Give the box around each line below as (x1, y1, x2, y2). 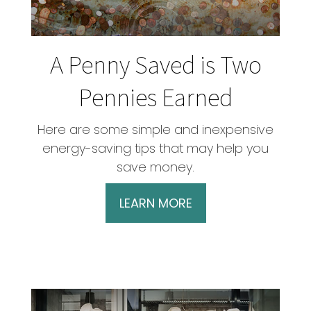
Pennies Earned (78, 81, 233, 114)
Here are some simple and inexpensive (37, 121, 274, 139)
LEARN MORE (119, 194, 192, 212)
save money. (117, 158, 194, 176)
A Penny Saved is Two (49, 48, 262, 81)
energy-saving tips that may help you (42, 140, 269, 158)
